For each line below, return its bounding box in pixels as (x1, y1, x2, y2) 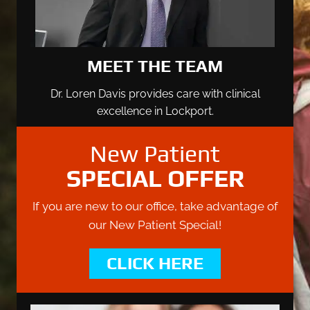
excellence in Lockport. (96, 104, 214, 118)
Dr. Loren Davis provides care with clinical (50, 87, 260, 101)
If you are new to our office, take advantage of (32, 199, 278, 214)
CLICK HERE (107, 253, 203, 274)
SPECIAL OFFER (66, 164, 244, 193)
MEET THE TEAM (87, 56, 223, 77)
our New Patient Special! (89, 218, 221, 232)
